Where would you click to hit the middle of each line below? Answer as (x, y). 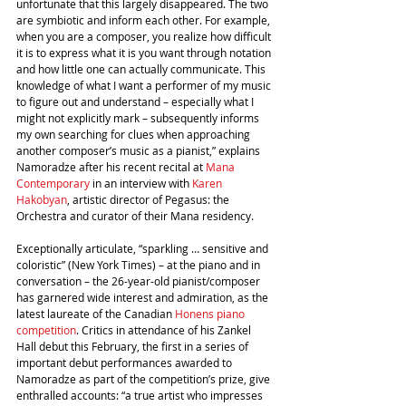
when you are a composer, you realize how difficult (145, 37)
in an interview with (141, 184)
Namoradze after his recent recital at (111, 167)
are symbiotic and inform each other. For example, (145, 20)
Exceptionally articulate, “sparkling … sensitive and (144, 249)
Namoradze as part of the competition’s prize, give (145, 379)
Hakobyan (42, 200)
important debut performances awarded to (126, 363)
